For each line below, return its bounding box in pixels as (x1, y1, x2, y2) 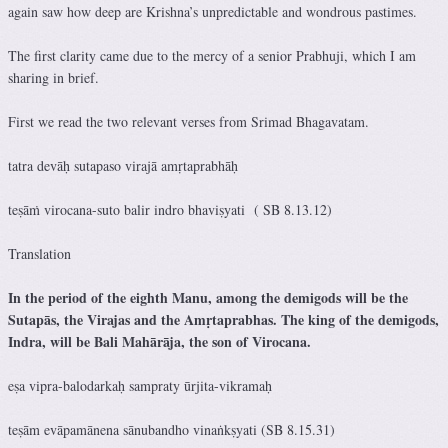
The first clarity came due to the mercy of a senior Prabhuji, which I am (8, 46, 416, 66)
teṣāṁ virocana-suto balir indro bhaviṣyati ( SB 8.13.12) (8, 200, 332, 220)
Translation (8, 244, 71, 264)
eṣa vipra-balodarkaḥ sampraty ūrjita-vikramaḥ (8, 376, 272, 396)
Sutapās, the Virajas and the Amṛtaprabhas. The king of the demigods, (8, 309, 439, 331)
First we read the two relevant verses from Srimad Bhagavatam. (8, 112, 369, 132)
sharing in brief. (8, 68, 99, 88)
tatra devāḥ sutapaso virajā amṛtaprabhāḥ (8, 156, 238, 176)
